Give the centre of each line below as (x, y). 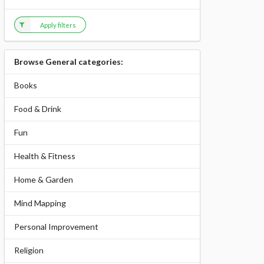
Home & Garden (43, 180)
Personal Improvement (56, 227)
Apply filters (58, 25)
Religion (29, 250)
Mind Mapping (40, 203)
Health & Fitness (44, 156)
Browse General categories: (68, 62)
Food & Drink (37, 109)
